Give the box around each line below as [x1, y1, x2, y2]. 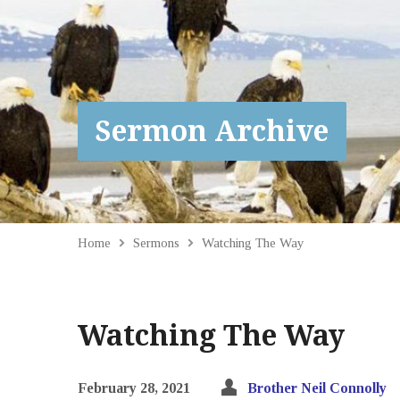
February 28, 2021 [78, 380, 190, 396]
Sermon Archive [96, 114, 329, 148]
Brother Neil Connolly [247, 380, 387, 396]
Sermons [133, 235, 179, 250]
